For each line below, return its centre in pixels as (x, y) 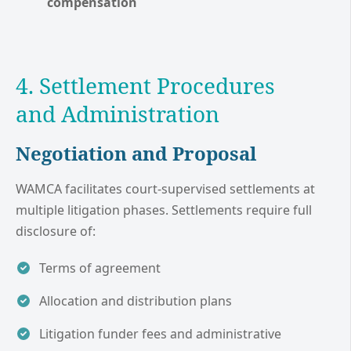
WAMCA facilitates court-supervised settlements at (165, 189)
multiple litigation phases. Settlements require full (164, 210)
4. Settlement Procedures (145, 86)
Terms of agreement (100, 268)
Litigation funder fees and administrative (160, 334)
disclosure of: (56, 232)
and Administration (118, 114)
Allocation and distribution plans (136, 301)
